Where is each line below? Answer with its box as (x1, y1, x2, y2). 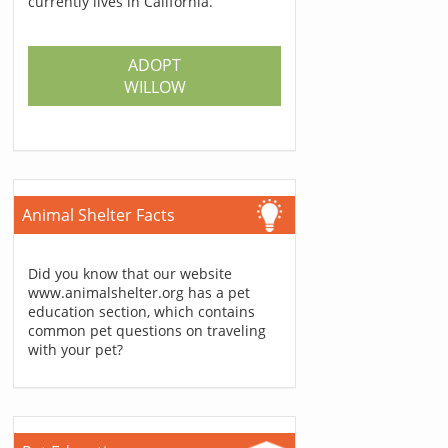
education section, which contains (28, 302, 256, 321)
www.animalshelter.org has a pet (28, 283, 251, 302)
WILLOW (123, 76, 186, 98)
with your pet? (28, 340, 124, 359)
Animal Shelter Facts (22, 204, 176, 226)
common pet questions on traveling (28, 321, 267, 340)
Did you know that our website (28, 264, 233, 283)
